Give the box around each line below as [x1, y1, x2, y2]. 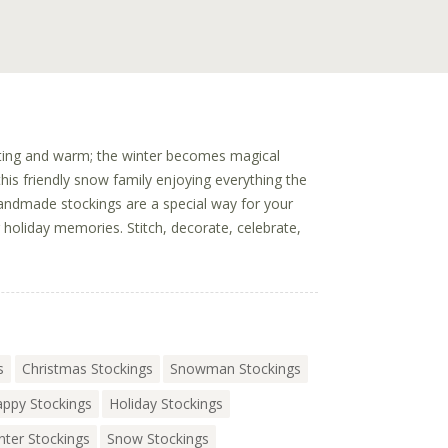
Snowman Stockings [170, 359, 301, 379]
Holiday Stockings [109, 394, 223, 414]
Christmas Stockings [21, 359, 153, 379]
